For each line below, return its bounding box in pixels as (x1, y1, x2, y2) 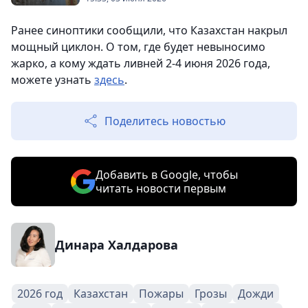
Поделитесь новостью (104, 113, 225, 129)
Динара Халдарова (55, 236, 178, 253)
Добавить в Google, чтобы (95, 167, 238, 182)
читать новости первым (95, 181, 226, 196)
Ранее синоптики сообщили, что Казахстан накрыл (11, 23, 287, 38)
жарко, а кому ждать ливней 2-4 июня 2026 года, (11, 56, 270, 71)
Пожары (139, 286, 184, 301)
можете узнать (11, 72, 94, 87)
